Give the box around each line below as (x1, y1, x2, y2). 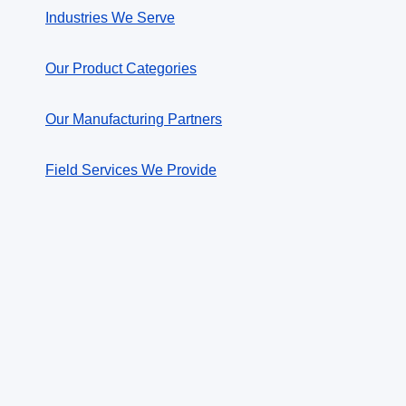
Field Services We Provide (45, 162, 217, 178)
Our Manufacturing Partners (45, 111, 222, 127)
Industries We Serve (45, 10, 175, 25)
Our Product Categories (45, 61, 197, 76)
